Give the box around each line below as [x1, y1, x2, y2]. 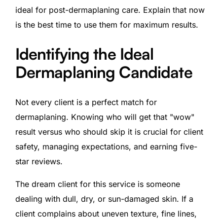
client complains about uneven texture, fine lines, [15, 208, 197, 219]
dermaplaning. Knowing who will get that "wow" [15, 111, 194, 122]
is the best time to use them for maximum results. [15, 19, 198, 30]
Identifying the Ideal [15, 44, 154, 64]
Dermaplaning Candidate [15, 62, 192, 82]
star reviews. [15, 156, 63, 166]
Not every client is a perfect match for [15, 97, 157, 107]
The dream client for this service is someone [15, 179, 180, 189]
